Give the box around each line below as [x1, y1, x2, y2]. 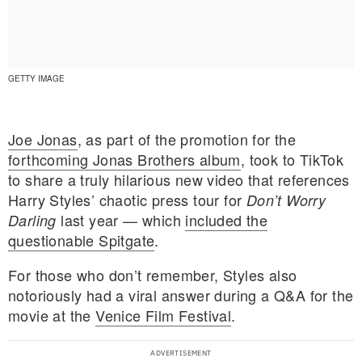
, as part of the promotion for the [77, 128, 297, 150]
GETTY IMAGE [8, 72, 65, 84]
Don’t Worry [246, 190, 326, 211]
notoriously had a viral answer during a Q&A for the [8, 284, 354, 306]
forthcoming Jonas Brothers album [8, 149, 241, 170]
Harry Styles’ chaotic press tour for [8, 189, 246, 211]
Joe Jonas [8, 128, 78, 150]
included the [185, 209, 268, 231]
